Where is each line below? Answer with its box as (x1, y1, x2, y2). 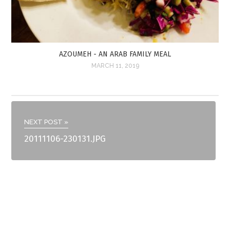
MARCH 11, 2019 (91, 62, 139, 69)
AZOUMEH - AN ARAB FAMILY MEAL (59, 49, 171, 59)
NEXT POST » (24, 118, 69, 126)
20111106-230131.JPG (24, 133, 106, 144)
